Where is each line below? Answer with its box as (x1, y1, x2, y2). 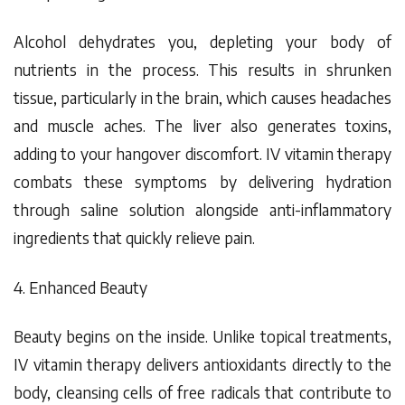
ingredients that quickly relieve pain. (14, 227, 255, 248)
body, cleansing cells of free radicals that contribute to (14, 382, 391, 403)
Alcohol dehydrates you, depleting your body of (14, 31, 391, 52)
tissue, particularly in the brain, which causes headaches (14, 87, 391, 108)
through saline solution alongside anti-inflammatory (14, 199, 391, 220)
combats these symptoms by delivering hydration (14, 171, 391, 192)
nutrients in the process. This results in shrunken (14, 59, 391, 80)
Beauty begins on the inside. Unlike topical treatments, (14, 326, 391, 347)
